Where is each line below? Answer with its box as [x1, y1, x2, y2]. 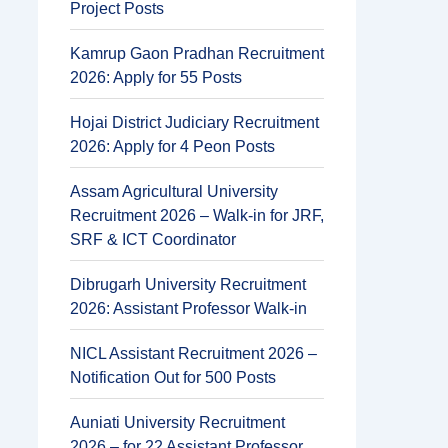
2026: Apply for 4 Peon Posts [70, 138, 275, 155]
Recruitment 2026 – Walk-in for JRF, [70, 207, 324, 224]
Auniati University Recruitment [70, 414, 285, 431]
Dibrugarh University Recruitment [70, 276, 306, 293]
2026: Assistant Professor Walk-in [70, 300, 307, 317]
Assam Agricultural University [70, 183, 278, 200]
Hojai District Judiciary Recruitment [70, 114, 319, 131]
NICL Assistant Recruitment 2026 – [70, 345, 317, 362]
